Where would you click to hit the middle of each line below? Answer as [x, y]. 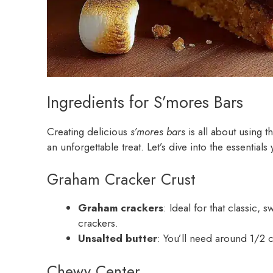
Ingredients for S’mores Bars [145, 102]
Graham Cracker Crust [121, 179]
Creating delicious [89, 131]
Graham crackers [121, 208]
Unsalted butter [118, 239]
